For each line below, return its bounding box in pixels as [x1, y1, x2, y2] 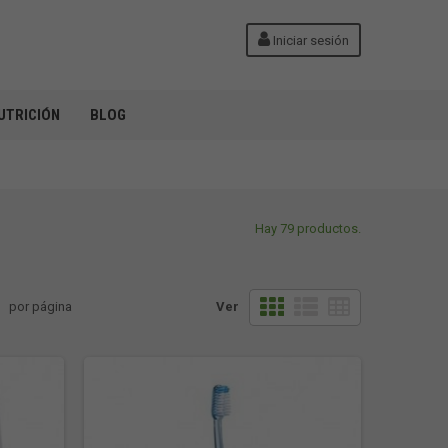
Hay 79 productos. [255, 221, 361, 236]
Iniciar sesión [270, 33, 349, 48]
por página [9, 299, 72, 314]
